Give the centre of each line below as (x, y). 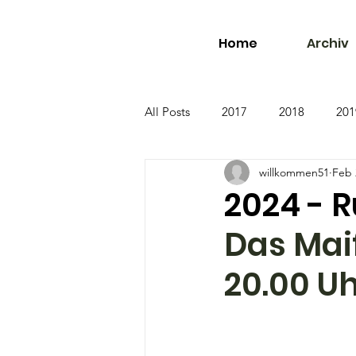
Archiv (327, 43)
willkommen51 (294, 172)
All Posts (167, 111)
